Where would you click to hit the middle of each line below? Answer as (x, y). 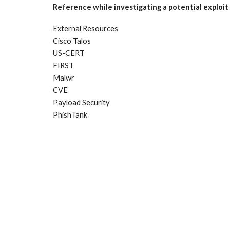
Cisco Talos (72, 41)
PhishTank (70, 115)
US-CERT (69, 53)
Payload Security (81, 102)
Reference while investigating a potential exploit (140, 7)
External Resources (85, 28)
